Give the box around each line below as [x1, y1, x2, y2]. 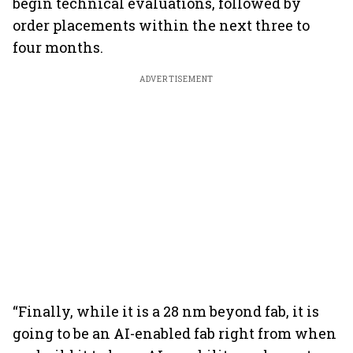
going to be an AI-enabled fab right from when [13, 324, 336, 343]
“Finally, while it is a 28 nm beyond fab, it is [13, 302, 319, 321]
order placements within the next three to [13, 16, 310, 35]
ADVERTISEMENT [139, 74, 214, 84]
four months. [13, 38, 103, 57]
